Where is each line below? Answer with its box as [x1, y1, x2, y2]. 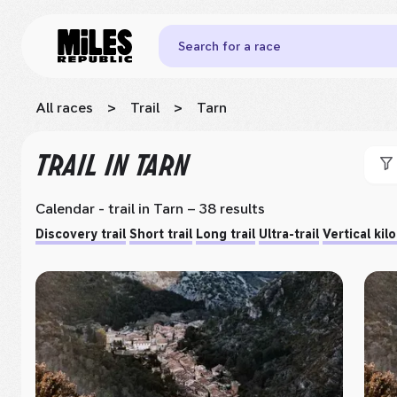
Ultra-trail [259, 227, 319, 241]
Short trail [129, 227, 192, 241]
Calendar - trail [35, 200, 135, 217]
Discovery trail [35, 227, 126, 241]
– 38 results [183, 200, 265, 217]
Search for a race [178, 39, 281, 53]
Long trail [196, 227, 255, 241]
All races [35, 99, 93, 116]
